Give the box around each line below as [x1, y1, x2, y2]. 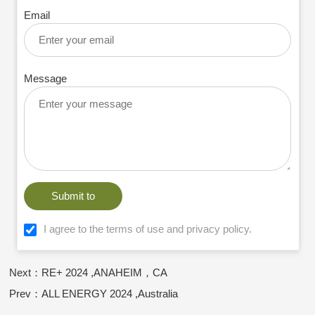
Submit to [51, 190, 96, 202]
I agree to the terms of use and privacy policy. [44, 222, 252, 235]
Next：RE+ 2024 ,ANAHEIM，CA [9, 266, 168, 278]
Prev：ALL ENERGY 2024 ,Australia [9, 287, 179, 300]
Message [24, 72, 67, 85]
